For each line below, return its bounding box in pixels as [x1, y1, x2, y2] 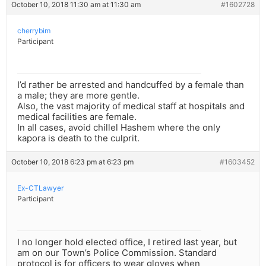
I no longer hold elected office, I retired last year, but [17, 236, 237, 248]
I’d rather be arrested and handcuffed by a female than [17, 79, 244, 91]
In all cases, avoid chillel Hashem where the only [17, 122, 220, 134]
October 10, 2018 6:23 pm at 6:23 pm [11, 157, 134, 167]
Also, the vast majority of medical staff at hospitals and [17, 100, 245, 112]
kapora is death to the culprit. [17, 132, 140, 144]
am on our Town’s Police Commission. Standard [17, 247, 217, 259]
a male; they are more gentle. [17, 90, 140, 102]
